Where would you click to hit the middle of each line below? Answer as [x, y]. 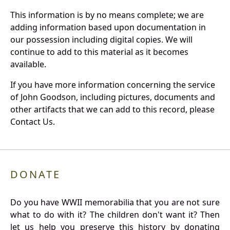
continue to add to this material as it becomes [99, 52]
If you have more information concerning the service [113, 85]
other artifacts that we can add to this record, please [112, 110]
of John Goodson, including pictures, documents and [113, 97]
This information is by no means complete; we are [107, 15]
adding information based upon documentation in [108, 27]
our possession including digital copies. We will [101, 40]
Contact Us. [33, 122]
